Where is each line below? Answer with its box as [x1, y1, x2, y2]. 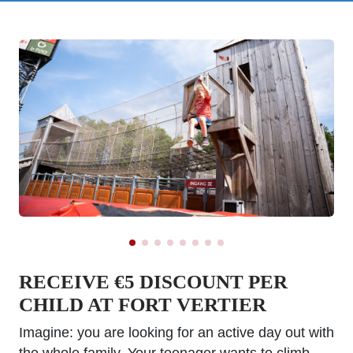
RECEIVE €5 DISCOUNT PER [19, 271, 288, 292]
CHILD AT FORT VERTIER [19, 294, 266, 315]
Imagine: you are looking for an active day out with [19, 325, 334, 340]
